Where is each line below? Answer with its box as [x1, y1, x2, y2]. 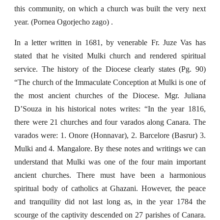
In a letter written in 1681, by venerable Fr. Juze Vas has [14, 38, 206, 47]
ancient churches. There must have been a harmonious [14, 171, 206, 179]
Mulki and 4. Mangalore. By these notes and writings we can [14, 144, 206, 153]
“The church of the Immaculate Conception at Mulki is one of [14, 78, 206, 86]
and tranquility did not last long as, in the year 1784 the [14, 197, 206, 206]
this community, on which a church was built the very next [14, 4, 206, 13]
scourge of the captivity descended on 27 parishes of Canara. [14, 211, 206, 219]
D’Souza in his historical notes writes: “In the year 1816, [14, 105, 206, 113]
